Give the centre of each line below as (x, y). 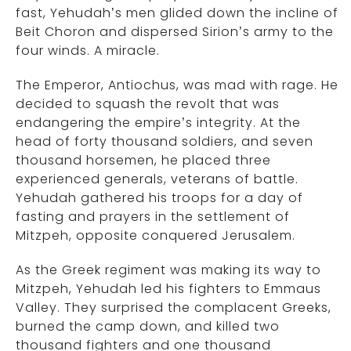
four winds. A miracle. (88, 51)
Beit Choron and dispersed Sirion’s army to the (175, 32)
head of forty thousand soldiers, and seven (165, 141)
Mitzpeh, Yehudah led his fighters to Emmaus (168, 289)
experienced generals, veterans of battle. (157, 179)
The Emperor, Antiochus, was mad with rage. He (177, 85)
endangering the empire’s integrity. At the (158, 123)
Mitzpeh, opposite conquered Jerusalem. (156, 235)
